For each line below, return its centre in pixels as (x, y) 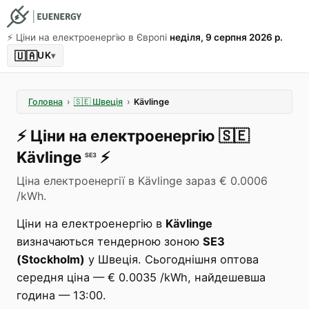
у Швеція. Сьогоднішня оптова (172, 259)
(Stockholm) (51, 259)
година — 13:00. (61, 295)
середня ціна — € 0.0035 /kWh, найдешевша (141, 277)
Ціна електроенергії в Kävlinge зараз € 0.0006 (142, 181)
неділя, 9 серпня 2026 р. (226, 37)
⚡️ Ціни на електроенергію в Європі (87, 37)
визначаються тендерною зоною (110, 241)
